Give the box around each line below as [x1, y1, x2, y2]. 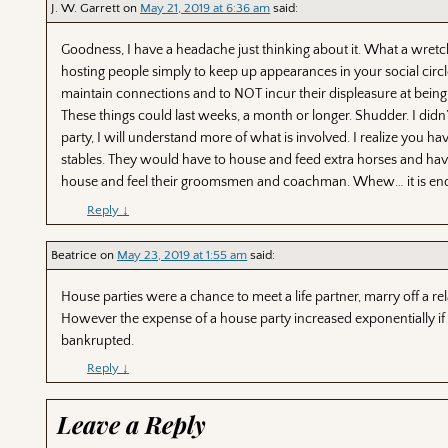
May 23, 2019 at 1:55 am [117, 247, 248, 262]
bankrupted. [61, 332, 135, 349]
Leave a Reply [57, 407, 207, 440]
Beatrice [51, 247, 98, 262]
